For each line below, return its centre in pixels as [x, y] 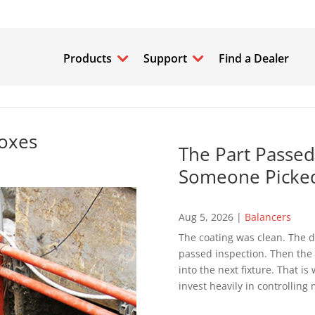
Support [166, 58]
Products [88, 58]
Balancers [268, 217]
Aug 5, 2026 [206, 217]
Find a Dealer [254, 58]
